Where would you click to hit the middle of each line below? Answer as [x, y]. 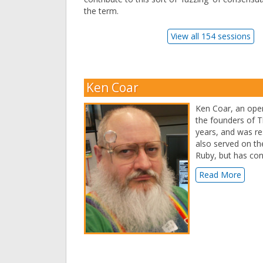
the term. [101, 11]
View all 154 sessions [211, 36]
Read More [220, 175]
